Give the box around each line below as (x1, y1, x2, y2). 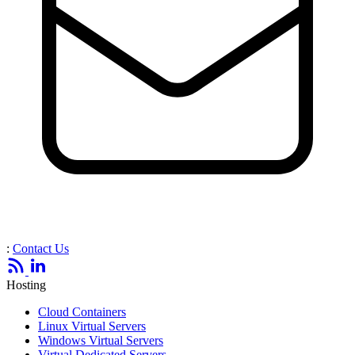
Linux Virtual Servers (38, 319, 146, 334)
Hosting (6, 278, 46, 292)
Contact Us (13, 242, 69, 256)
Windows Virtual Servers (38, 334, 163, 348)
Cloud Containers (38, 305, 126, 319)
